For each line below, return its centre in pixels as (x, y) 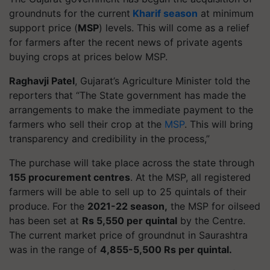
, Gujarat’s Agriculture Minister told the (162, 80)
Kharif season (164, 13)
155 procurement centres (70, 177)
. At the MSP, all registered (190, 177)
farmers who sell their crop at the (87, 124)
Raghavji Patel (42, 80)
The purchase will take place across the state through (132, 162)
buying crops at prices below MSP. (88, 56)
